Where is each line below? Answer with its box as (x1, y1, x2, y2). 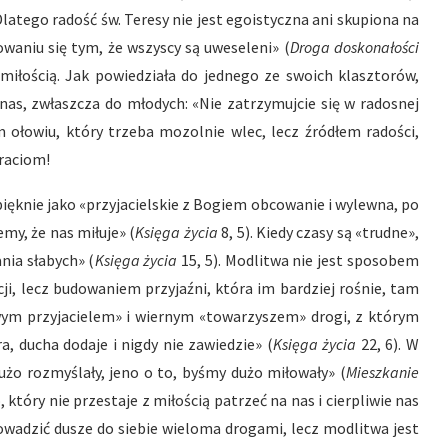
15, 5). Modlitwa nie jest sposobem (181, 250, 420, 270)
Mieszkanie (345, 362, 419, 382)
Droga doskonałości (289, 37, 419, 57)
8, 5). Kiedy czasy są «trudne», (221, 222, 420, 242)
